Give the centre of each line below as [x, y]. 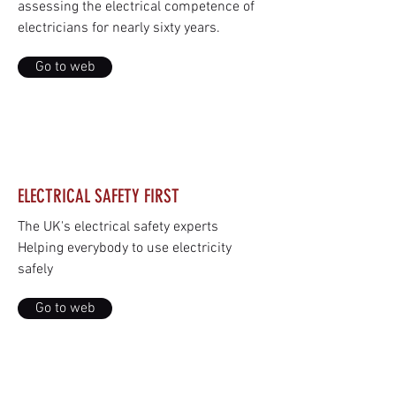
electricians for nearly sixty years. [119, 28]
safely [35, 270]
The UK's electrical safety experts [118, 227]
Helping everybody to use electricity [125, 248]
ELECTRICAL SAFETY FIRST [99, 196]
